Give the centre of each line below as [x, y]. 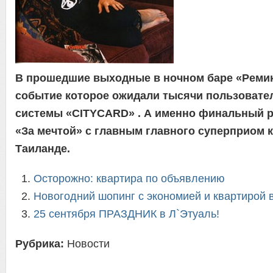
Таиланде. [43, 149]
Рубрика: [41, 244]
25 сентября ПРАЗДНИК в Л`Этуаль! [126, 214]
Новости [88, 244]
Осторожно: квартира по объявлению [129, 179]
